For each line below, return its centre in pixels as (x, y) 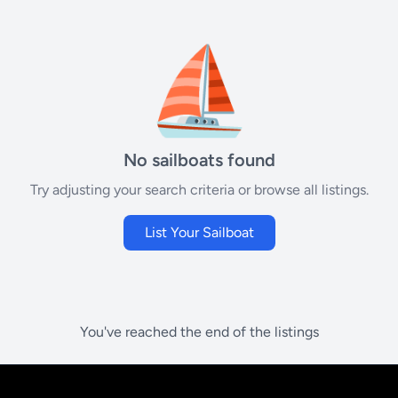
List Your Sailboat (199, 232)
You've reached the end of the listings (199, 332)
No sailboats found (199, 160)
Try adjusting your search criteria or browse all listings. (199, 190)
